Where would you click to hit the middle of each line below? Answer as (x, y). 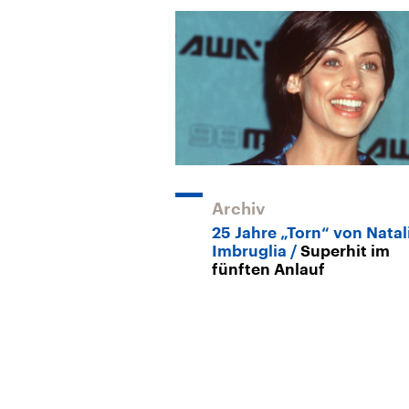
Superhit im (345, 251)
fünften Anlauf (268, 269)
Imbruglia (249, 251)
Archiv (239, 209)
